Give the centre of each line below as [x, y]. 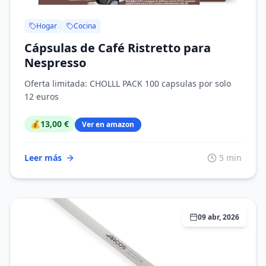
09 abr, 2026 [218, 217]
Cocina [85, 26]
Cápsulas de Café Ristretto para [118, 48]
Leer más [43, 158]
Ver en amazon [108, 124]
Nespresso [55, 63]
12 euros [42, 96]
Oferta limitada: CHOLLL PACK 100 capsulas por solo [128, 83]
